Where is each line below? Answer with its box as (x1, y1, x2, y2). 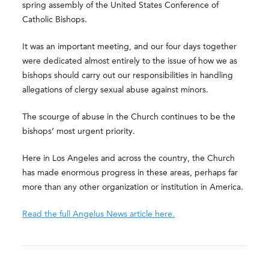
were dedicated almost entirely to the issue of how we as (22, 57, 238, 65)
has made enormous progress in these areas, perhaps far (22, 169, 238, 177)
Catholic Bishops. (22, 16, 88, 24)
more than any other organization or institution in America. (22, 183, 244, 192)
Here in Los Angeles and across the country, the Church (22, 154, 235, 163)
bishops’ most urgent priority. (22, 127, 136, 136)
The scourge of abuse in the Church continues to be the (22, 113, 236, 121)
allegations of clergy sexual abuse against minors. (22, 86, 209, 94)
